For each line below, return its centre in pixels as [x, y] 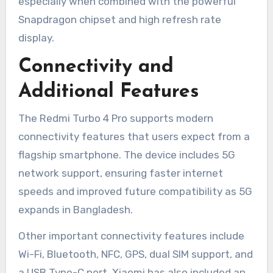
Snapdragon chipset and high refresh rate [119, 20]
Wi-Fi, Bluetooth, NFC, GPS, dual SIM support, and [135, 254]
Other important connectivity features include [131, 236]
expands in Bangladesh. [75, 209]
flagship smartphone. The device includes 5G [126, 154]
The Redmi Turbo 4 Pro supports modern [115, 118]
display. [36, 38]
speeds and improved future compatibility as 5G [135, 191]
